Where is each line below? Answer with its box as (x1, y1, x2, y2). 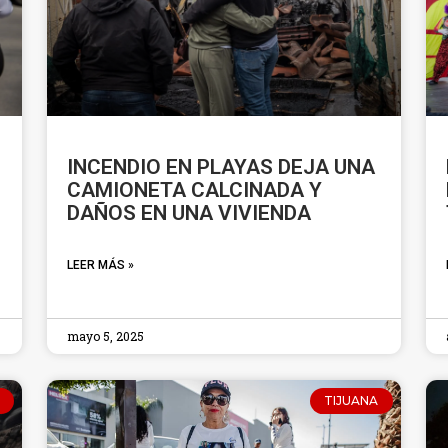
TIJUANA (324, 392, 379, 408)
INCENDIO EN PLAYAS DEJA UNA (67, 154, 376, 179)
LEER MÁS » (67, 257, 135, 272)
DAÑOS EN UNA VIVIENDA (67, 200, 312, 225)
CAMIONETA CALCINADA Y (67, 177, 323, 202)
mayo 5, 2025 (67, 327, 145, 344)
